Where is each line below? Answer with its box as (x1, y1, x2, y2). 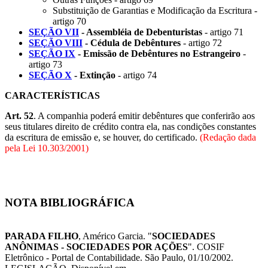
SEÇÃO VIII (29, 37, 83, 48)
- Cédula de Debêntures (83, 37, 183, 48)
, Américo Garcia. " (78, 231, 152, 242)
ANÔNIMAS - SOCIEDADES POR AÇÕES (5, 242, 188, 252)
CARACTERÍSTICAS (5, 90, 100, 100)
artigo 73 (29, 59, 62, 69)
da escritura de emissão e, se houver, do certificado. (5, 132, 200, 142)
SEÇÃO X (29, 69, 72, 80)
